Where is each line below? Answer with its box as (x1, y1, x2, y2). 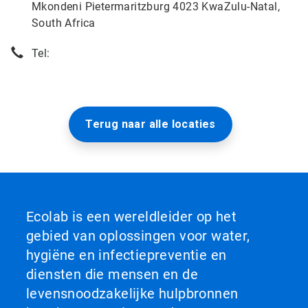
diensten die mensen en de (26, 266, 198, 283)
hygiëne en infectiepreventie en (26, 247, 227, 263)
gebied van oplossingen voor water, (26, 228, 250, 244)
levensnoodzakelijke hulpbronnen (26, 285, 239, 302)
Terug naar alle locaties (85, 118, 216, 131)
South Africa (32, 16, 96, 30)
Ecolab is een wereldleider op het (26, 208, 237, 225)
